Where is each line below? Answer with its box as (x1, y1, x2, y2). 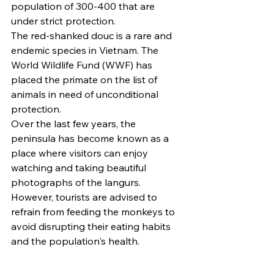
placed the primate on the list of (11, 73, 160, 86)
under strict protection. (11, 14, 116, 27)
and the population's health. (11, 234, 139, 247)
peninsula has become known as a (11, 131, 171, 144)
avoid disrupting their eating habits (11, 220, 173, 232)
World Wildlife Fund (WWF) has (11, 58, 155, 71)
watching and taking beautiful (11, 161, 149, 174)
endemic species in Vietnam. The (11, 43, 161, 56)
